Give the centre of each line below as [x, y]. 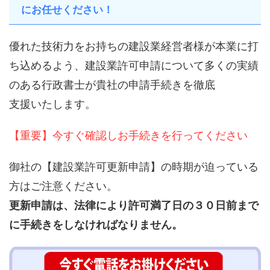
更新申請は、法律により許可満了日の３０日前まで [134, 205]
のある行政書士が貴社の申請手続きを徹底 [112, 85]
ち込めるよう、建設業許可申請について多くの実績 [134, 65]
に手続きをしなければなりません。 [96, 224]
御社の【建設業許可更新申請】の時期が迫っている [134, 167]
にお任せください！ [67, 10]
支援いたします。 [52, 104]
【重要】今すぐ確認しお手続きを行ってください [128, 135]
